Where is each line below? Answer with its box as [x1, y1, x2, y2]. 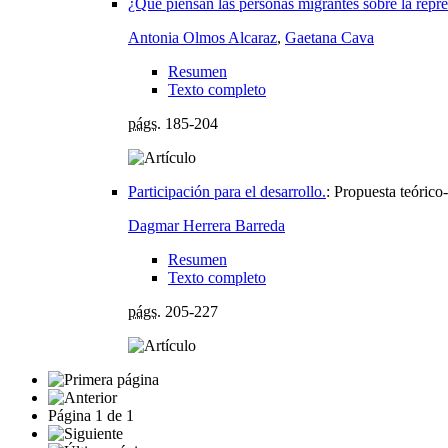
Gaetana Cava [285, 28, 374, 46]
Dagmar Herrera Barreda [128, 216, 285, 234]
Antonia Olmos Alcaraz [128, 28, 277, 46]
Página [48, 406, 95, 424]
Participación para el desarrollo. [128, 182, 326, 200]
